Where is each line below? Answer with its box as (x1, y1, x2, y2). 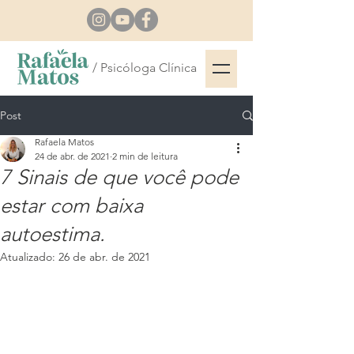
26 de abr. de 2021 (58, 250, 150, 264)
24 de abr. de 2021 (35, 150, 110, 162)
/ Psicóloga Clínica (92, 60, 197, 75)
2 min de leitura (112, 150, 178, 162)
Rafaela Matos (35, 136, 94, 148)
